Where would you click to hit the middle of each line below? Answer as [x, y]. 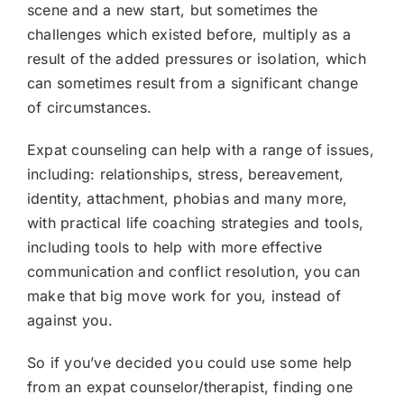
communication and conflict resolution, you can [194, 271]
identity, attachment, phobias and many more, [188, 198]
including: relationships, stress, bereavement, [186, 174]
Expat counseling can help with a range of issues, [201, 150]
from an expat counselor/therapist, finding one [190, 387]
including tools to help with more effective [175, 247]
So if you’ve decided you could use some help [190, 363]
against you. [70, 320]
